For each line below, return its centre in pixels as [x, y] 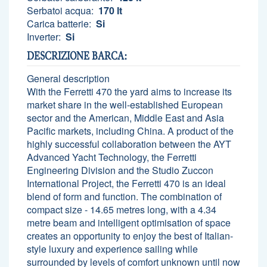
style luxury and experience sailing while [112, 249]
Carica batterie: [60, 23]
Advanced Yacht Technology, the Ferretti [112, 157]
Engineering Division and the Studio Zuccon [120, 170]
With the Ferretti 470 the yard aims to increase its [129, 91]
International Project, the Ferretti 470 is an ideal [126, 183]
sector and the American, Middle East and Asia [125, 117]
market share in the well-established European [125, 104]
